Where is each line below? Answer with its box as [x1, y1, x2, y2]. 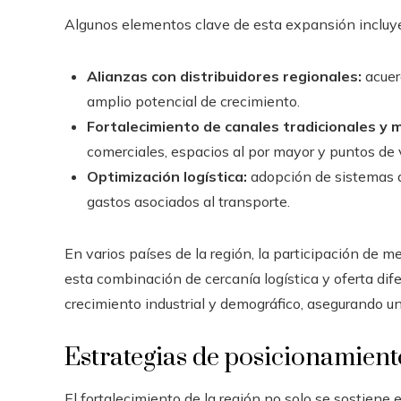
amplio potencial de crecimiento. [87, 91, 300, 110]
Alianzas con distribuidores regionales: [87, 66, 362, 85]
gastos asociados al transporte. [87, 192, 290, 210]
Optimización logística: [87, 166, 247, 185]
